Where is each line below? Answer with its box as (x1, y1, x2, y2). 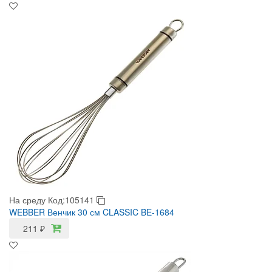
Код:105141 (48, 194, 97, 206)
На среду (9, 194, 46, 206)
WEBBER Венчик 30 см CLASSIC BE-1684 (9, 206, 174, 218)
